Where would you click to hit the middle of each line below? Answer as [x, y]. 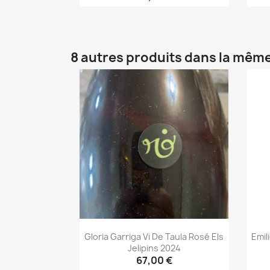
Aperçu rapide [162, 19]
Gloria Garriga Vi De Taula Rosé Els [154, 236]
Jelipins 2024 [154, 248]
